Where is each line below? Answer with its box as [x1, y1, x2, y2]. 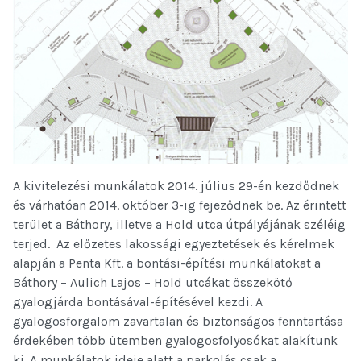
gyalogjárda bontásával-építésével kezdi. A [13, 293, 263, 309]
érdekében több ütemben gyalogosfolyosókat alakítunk [13, 332, 338, 348]
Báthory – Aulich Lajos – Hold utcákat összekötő [13, 274, 293, 290]
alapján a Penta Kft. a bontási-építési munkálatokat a [13, 255, 321, 271]
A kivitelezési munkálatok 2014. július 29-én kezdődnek [13, 177, 339, 193]
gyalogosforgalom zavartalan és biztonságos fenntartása [13, 313, 343, 329]
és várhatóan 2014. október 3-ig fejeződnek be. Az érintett [13, 197, 346, 213]
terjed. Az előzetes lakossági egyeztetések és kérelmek [13, 235, 334, 251]
